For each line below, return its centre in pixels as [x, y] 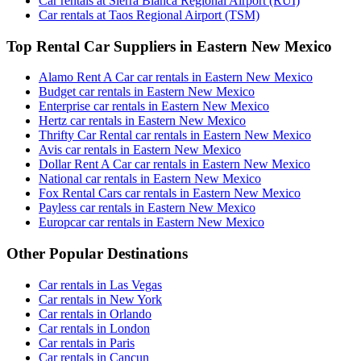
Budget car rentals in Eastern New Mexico [147, 92]
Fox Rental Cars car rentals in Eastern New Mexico [170, 193]
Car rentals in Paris [87, 342]
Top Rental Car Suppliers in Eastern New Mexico [169, 46]
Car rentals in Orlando [95, 313]
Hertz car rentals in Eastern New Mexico [142, 121]
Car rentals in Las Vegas [100, 284]
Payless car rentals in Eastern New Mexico [147, 208]
